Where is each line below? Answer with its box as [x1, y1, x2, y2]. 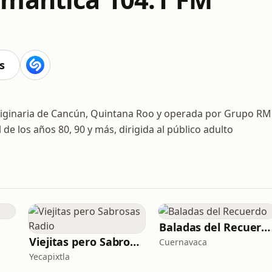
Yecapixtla [29, 251, 70, 262]
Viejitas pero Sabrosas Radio [130, 234, 140, 249]
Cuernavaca [159, 236, 207, 248]
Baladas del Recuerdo [261, 220, 271, 234]
